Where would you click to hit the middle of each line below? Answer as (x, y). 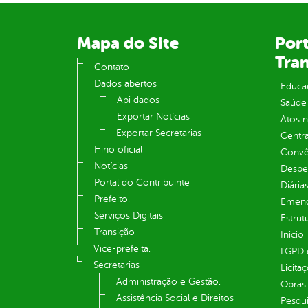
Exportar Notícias (153, 117)
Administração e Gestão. (168, 282)
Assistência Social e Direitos (175, 298)
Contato (112, 67)
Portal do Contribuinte (142, 183)
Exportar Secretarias (159, 133)
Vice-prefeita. (122, 249)
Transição (114, 232)
